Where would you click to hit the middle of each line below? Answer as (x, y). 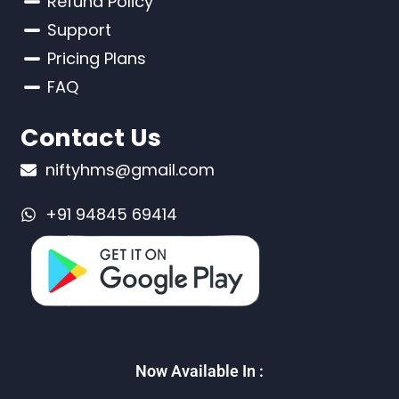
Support (80, 30)
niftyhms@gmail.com (130, 170)
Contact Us (91, 138)
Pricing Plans (97, 58)
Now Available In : (199, 370)
